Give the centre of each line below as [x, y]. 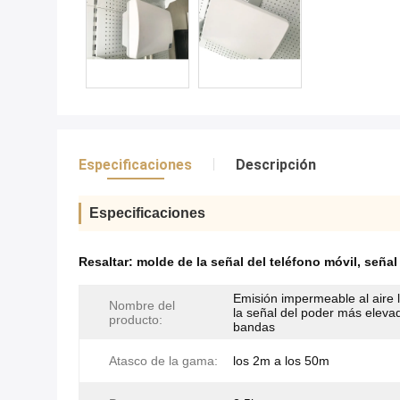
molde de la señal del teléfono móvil [247, 262]
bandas [254, 327]
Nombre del [142, 305]
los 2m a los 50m [281, 361]
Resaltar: [108, 262]
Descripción [276, 165]
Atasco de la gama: [163, 361]
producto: [136, 320]
